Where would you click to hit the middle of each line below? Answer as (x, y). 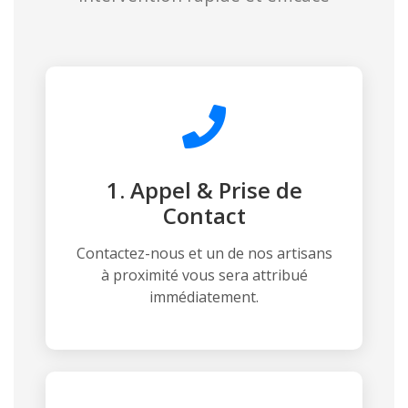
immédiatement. (204, 296)
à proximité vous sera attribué (204, 275)
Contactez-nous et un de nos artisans (204, 253)
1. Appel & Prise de (204, 189)
